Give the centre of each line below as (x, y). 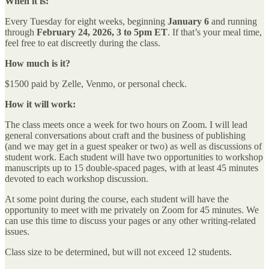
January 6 (188, 21)
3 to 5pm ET (142, 32)
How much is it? (38, 63)
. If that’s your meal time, (215, 32)
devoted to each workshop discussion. (77, 178)
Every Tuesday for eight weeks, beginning (86, 21)
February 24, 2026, (75, 32)
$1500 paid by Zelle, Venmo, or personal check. (96, 83)
